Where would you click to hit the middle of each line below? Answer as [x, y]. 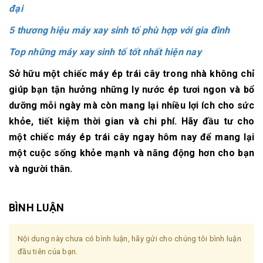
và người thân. [41, 169]
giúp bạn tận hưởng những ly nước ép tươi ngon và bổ [131, 90]
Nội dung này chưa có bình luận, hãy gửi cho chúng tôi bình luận [129, 239]
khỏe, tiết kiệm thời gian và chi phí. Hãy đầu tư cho [131, 122]
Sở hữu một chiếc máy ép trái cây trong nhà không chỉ [131, 74]
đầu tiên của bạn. [48, 252]
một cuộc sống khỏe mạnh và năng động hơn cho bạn [131, 153]
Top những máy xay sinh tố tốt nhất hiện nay [105, 52]
